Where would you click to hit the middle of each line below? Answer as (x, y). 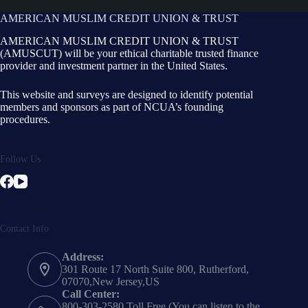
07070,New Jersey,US (111, 282)
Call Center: (91, 294)
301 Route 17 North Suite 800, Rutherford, (155, 269)
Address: (83, 257)
